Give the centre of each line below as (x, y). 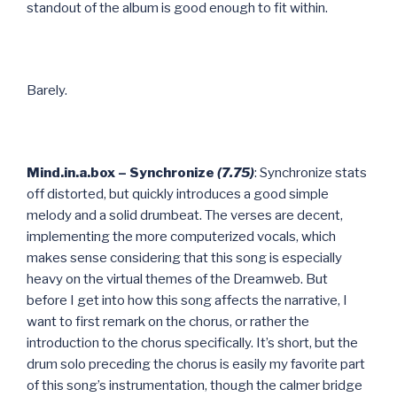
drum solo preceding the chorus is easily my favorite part (196, 364)
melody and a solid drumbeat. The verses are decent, (185, 215)
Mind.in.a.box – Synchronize (122, 172)
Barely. (47, 90)
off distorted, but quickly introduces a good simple (178, 194)
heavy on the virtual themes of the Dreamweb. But (177, 279)
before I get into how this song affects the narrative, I (187, 300)
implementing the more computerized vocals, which (181, 236)
